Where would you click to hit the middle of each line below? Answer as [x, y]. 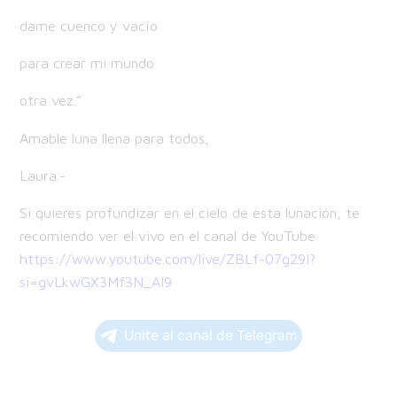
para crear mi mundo [87, 63]
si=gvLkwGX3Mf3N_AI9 [96, 282]
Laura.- [43, 175]
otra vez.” [51, 100]
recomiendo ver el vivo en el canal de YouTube [168, 236]
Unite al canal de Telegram [210, 336]
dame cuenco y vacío [89, 25]
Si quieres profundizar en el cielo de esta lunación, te [190, 213]
